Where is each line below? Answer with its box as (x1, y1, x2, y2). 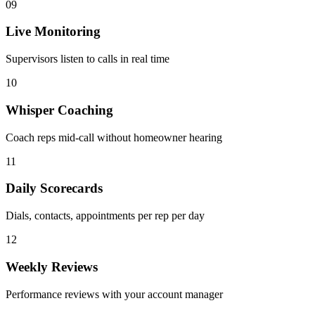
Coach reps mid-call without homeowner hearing (6, 131, 222, 143)
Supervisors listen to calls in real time (6, 53, 169, 65)
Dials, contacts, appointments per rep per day (6, 210, 205, 222)
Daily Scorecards (6, 181, 103, 196)
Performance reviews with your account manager (6, 288, 223, 300)
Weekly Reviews (6, 259, 98, 274)
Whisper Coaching (6, 102, 113, 117)
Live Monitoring (6, 24, 101, 39)
